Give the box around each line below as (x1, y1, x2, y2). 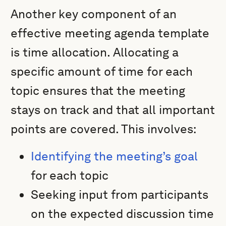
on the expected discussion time (31, 206, 214, 221)
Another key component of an (11, 7, 177, 21)
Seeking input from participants (31, 187, 209, 202)
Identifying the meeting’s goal (31, 149, 198, 163)
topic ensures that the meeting (11, 83, 186, 98)
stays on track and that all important (11, 102, 215, 117)
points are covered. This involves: (11, 122, 197, 136)
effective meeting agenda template (11, 26, 210, 40)
